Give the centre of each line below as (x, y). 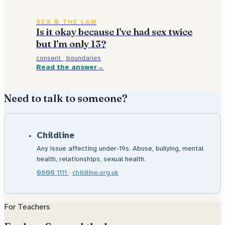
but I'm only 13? (71, 44)
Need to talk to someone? (66, 98)
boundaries (84, 58)
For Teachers (27, 207)
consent (48, 58)
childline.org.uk (95, 172)
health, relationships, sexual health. (91, 159)
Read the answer (67, 67)
